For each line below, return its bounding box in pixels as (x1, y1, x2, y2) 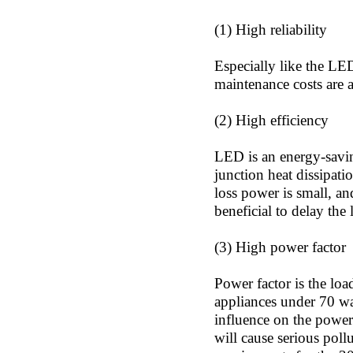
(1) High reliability (214, 21, 327, 38)
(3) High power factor (214, 239, 346, 255)
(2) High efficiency (214, 112, 329, 128)
